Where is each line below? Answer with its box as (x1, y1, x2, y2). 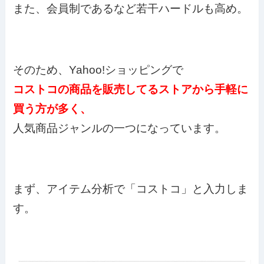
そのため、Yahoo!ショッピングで (13, 63, 184, 76)
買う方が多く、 (13, 102, 92, 115)
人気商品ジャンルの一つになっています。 (13, 121, 226, 134)
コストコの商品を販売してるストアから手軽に (13, 82, 249, 95)
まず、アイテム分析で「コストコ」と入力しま (13, 183, 249, 196)
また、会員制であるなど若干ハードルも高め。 (13, 2, 249, 15)
